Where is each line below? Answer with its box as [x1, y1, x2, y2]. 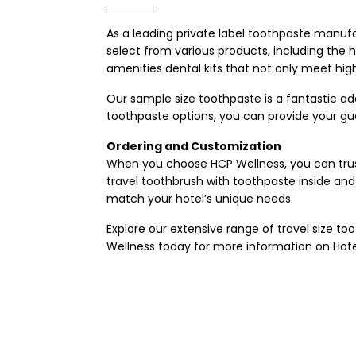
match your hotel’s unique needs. [106, 191, 293, 207]
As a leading [106, 25, 176, 41]
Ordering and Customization [106, 138, 281, 154]
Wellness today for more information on [106, 238, 333, 254]
